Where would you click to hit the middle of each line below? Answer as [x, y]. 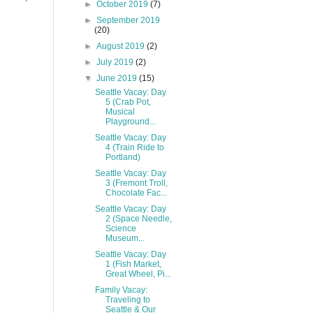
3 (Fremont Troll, [136, 183]
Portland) [123, 157]
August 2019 [122, 46]
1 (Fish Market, [133, 264]
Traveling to [128, 300]
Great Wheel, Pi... [138, 274]
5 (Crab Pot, [128, 102]
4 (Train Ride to [134, 147]
